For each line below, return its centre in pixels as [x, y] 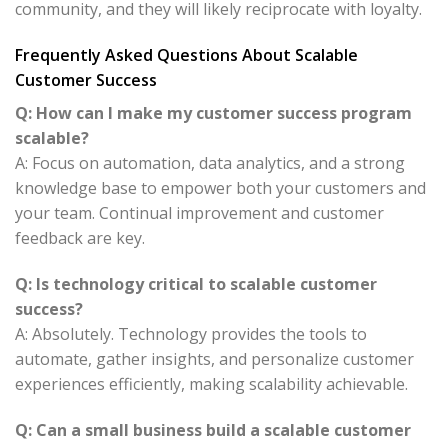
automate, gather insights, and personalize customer [214, 358]
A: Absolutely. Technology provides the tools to [191, 333]
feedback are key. [80, 237]
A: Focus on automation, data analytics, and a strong [210, 162]
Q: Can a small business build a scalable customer [213, 429]
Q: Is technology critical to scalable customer [196, 283]
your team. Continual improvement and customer [199, 212]
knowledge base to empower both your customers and [220, 187]
